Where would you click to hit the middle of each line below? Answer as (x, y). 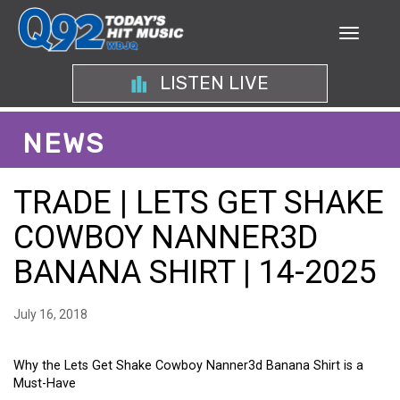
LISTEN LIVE (212, 83)
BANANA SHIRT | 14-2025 (195, 272)
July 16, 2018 (50, 314)
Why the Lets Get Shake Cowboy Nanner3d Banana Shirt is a (188, 366)
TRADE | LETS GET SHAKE (199, 203)
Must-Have (45, 383)
